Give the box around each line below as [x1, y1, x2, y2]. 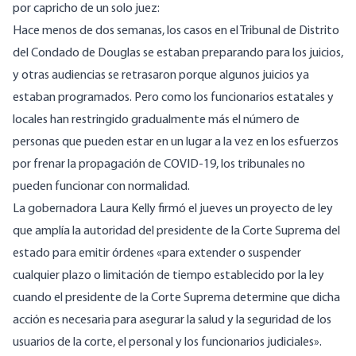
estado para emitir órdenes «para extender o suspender [13, 247, 301, 261]
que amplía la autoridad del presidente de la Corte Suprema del [13, 225, 340, 238]
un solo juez [96, 2, 157, 16]
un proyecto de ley [235, 203, 333, 216]
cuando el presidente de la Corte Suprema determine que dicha [13, 292, 340, 305]
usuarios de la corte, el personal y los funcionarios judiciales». [13, 336, 322, 350]
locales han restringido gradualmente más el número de [13, 114, 300, 127]
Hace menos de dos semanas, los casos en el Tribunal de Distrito [13, 25, 339, 38]
